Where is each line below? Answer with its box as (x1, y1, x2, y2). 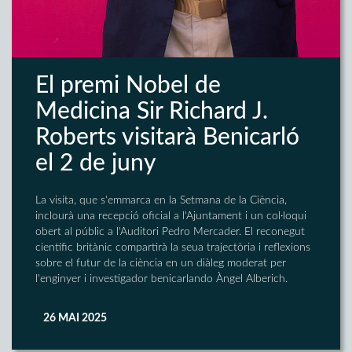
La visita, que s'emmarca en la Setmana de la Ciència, (35, 194, 287, 206)
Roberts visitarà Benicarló (35, 125, 299, 149)
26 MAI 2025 (43, 312, 107, 324)
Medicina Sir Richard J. (35, 99, 268, 123)
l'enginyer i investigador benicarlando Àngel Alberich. (35, 273, 288, 284)
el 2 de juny (35, 151, 156, 175)
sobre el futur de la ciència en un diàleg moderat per (35, 257, 286, 269)
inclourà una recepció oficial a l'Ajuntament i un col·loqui (35, 210, 306, 222)
